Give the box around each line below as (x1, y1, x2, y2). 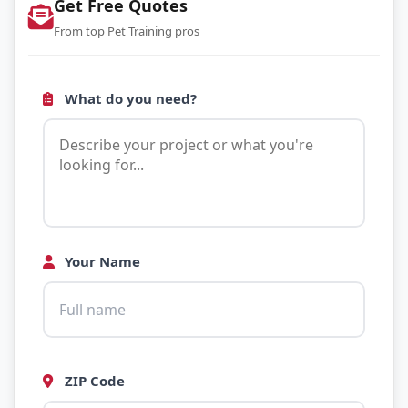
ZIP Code (61, 372, 125, 390)
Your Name (61, 252, 140, 270)
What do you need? (61, 89, 197, 107)
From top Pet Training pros (54, 23, 199, 39)
